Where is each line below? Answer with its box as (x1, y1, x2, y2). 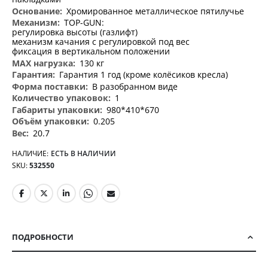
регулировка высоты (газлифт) (12, 26, 138, 38)
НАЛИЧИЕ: (12, 148, 48, 159)
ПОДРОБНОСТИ (12, 231, 74, 242)
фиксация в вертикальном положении (12, 45, 170, 57)
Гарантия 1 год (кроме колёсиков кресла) (59, 69, 228, 81)
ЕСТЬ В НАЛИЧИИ (51, 148, 116, 159)
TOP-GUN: (64, 17, 104, 29)
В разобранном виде (92, 80, 178, 92)
